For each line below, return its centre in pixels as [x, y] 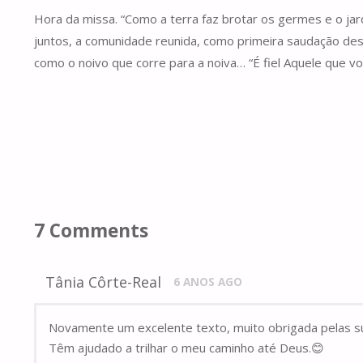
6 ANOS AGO [207, 282]
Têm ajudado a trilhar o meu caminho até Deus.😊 [186, 348]
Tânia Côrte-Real [104, 282]
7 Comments [91, 230]
